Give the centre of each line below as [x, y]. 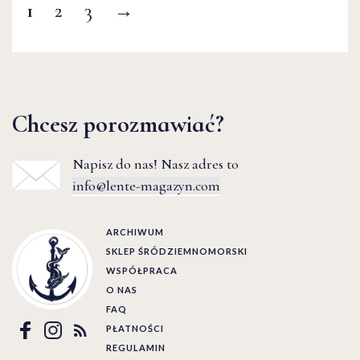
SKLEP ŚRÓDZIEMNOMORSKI [177, 252]
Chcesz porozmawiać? [118, 125]
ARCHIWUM [135, 232]
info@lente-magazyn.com [146, 186]
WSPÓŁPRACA [142, 271]
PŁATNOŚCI [135, 329]
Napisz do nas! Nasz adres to [155, 164]
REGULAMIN [136, 348]
